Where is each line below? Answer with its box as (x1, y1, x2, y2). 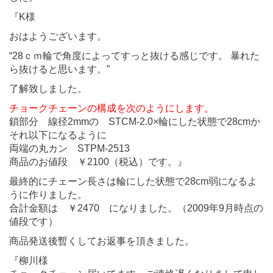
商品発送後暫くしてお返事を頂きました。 (9, 235, 194, 246)
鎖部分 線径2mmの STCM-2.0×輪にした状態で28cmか (9, 116, 260, 127)
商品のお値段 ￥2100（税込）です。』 (9, 156, 187, 167)
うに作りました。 (9, 189, 87, 200)
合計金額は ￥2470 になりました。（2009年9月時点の (9, 202, 263, 213)
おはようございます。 (9, 30, 107, 41)
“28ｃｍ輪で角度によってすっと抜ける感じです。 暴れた (9, 50, 260, 61)
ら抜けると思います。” (9, 63, 110, 74)
